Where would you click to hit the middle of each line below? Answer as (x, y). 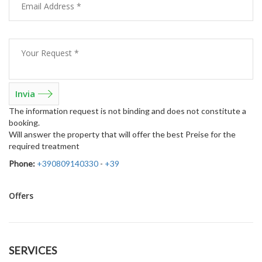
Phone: (22, 163)
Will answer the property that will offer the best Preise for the (122, 134)
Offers (21, 195)
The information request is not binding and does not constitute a (127, 111)
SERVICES (33, 250)
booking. (24, 122)
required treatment (44, 146)
